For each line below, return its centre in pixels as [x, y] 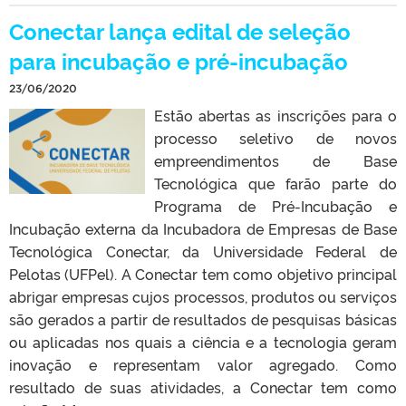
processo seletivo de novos [275, 137]
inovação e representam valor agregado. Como [203, 364]
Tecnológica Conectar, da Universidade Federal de [203, 251]
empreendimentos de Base [275, 160]
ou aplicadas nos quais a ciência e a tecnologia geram [203, 341]
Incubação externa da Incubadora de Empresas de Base [203, 228]
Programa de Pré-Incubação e [275, 205]
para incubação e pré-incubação [179, 60]
